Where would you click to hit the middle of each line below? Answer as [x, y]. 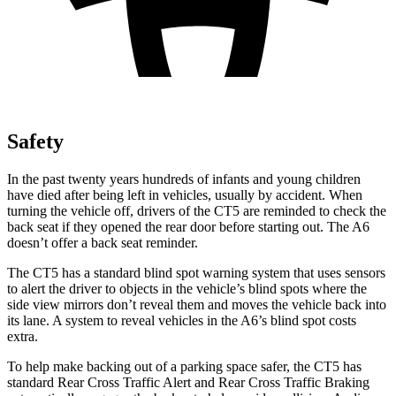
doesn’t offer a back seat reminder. [103, 242]
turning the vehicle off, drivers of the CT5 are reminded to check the [197, 210]
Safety [35, 141]
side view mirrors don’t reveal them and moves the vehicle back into [197, 304]
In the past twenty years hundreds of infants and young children [184, 179]
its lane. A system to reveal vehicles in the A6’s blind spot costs [182, 320]
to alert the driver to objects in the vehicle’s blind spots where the [187, 288]
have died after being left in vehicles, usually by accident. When [185, 194]
